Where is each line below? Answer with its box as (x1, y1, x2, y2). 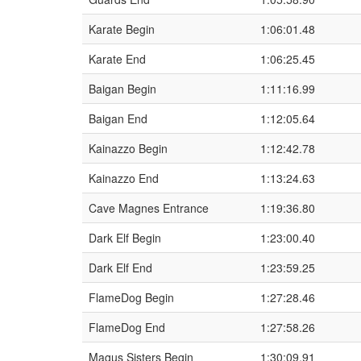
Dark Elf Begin (89, 230, 161, 246)
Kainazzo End (89, 170, 159, 186)
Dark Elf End (89, 259, 152, 276)
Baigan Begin (89, 81, 156, 97)
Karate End (89, 51, 146, 67)
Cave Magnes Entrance (89, 200, 209, 216)
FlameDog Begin (89, 289, 174, 305)
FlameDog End (89, 319, 165, 335)
